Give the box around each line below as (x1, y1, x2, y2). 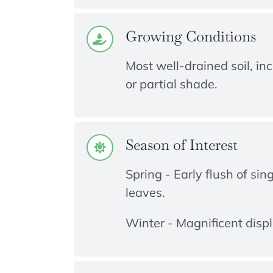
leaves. (125, 185, 165, 200)
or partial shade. (125, 76, 218, 91)
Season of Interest (125, 135, 238, 155)
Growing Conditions (125, 26, 256, 46)
